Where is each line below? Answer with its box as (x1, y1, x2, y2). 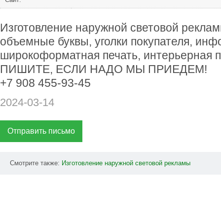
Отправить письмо (7, 127, 75, 135)
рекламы (164, 159, 190, 167)
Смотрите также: (10, 159, 62, 167)
